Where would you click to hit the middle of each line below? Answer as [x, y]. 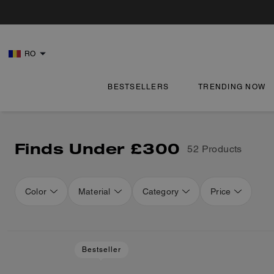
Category [161, 191]
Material [94, 191]
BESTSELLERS [139, 87]
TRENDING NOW [232, 87]
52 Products [215, 149]
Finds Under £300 [98, 148]
